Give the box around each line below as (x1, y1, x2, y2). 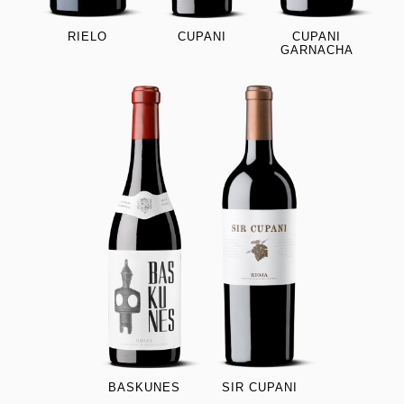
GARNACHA (280, 43, 353, 58)
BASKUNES (108, 380, 181, 394)
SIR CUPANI (221, 380, 298, 394)
